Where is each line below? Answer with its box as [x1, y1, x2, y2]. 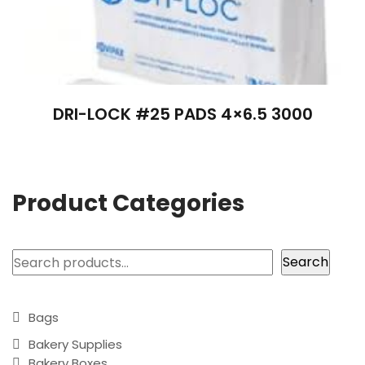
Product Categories [12, 187, 244, 220]
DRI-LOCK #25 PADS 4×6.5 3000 [52, 102, 313, 125]
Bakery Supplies [29, 336, 122, 354]
